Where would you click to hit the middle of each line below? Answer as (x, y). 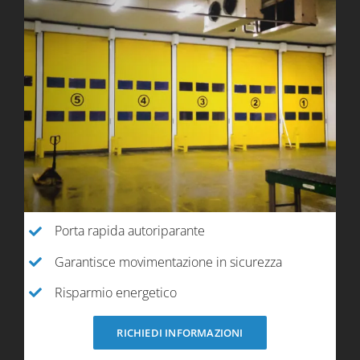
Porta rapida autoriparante (130, 231)
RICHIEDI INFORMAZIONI (180, 333)
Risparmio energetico (116, 292)
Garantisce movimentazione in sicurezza (169, 262)
